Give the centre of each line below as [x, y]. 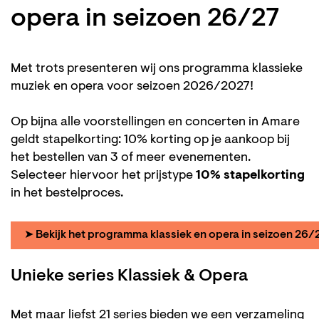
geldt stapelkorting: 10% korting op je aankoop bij [150, 141]
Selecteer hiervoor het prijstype [103, 176]
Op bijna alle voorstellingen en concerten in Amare [155, 123]
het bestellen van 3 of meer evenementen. [131, 158]
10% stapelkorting [250, 176]
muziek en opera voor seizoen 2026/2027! [134, 87]
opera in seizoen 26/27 [145, 20]
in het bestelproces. [67, 194]
